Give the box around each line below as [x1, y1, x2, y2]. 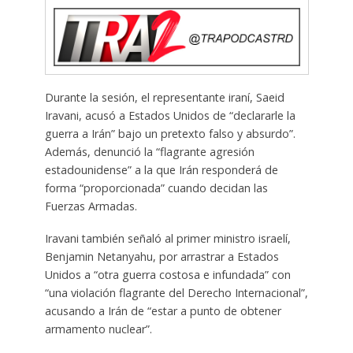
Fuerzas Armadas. [44, 199, 137, 214]
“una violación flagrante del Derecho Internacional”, [44, 285, 308, 301]
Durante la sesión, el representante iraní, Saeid [44, 90, 284, 106]
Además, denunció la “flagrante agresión [44, 144, 255, 160]
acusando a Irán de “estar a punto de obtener [44, 303, 281, 319]
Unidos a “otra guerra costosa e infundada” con [44, 267, 291, 283]
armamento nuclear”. [44, 321, 152, 337]
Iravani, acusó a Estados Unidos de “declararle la [44, 108, 295, 124]
